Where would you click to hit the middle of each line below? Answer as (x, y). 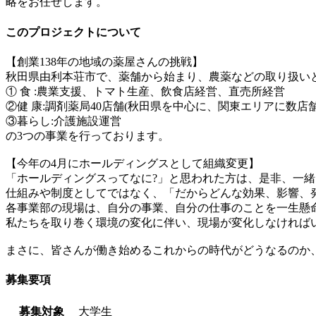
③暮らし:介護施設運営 (63, 121)
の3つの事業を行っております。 (87, 135)
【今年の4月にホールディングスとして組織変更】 (133, 163)
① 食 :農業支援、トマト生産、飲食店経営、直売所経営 (145, 91)
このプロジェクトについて (73, 32)
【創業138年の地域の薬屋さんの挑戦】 (104, 61)
